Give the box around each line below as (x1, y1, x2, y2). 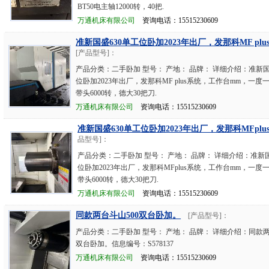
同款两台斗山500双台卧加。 (76, 211, 181, 220)
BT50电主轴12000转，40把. (77, 2, 165, 11)
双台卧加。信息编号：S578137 (76, 240, 174, 248)
